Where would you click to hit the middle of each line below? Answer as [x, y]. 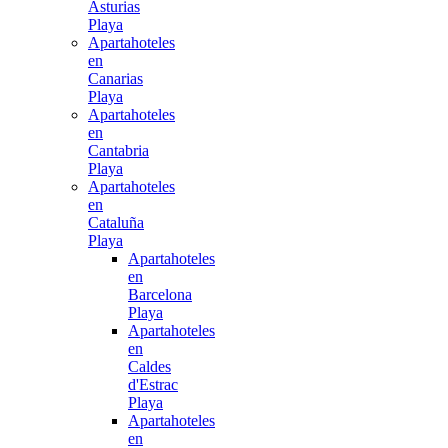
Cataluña [116, 222]
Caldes [149, 366]
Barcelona [160, 294]
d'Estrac [153, 384]
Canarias [115, 78]
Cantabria [118, 150]
